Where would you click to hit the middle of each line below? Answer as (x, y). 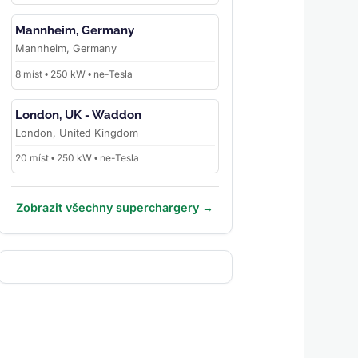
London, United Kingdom (76, 133)
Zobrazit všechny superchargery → (115, 208)
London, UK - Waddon (78, 115)
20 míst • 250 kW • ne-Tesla (77, 158)
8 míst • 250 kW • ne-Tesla (74, 74)
